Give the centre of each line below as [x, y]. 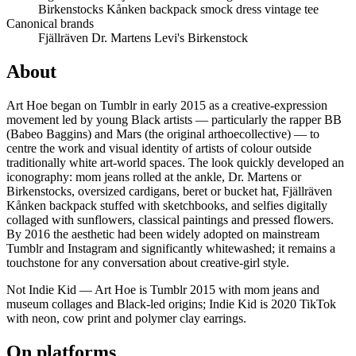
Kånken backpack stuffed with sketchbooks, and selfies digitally [167, 206]
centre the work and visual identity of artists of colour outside [159, 149]
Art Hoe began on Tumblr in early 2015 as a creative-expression [167, 106]
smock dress [232, 10]
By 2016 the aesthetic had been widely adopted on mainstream [163, 234]
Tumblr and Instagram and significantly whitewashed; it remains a [171, 249]
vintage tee [292, 10]
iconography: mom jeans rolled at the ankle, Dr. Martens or [154, 177]
